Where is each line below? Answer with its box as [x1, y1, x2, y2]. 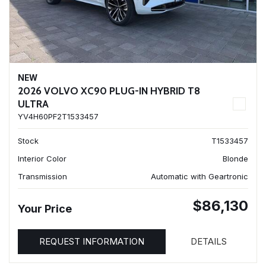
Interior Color [18, 154, 66, 163]
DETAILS [191, 236, 227, 247]
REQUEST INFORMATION [39, 236, 144, 247]
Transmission [18, 172, 67, 181]
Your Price [18, 202, 72, 215]
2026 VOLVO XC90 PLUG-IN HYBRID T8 [18, 85, 200, 97]
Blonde [223, 154, 248, 163]
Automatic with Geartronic [151, 172, 248, 181]
